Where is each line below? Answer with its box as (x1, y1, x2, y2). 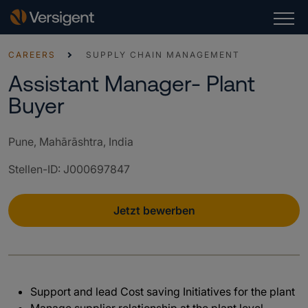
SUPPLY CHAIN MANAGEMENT (86, 49, 240, 60)
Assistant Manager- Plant (8, 71, 255, 96)
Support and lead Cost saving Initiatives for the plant (30, 285, 295, 298)
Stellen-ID (8, 162, 58, 176)
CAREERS (8, 49, 56, 60)
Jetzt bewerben (113, 203, 195, 217)
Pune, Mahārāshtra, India (8, 135, 133, 148)
